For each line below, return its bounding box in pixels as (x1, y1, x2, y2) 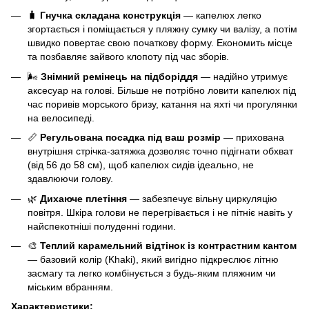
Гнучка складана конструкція (40, 10, 181, 21)
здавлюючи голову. (28, 173, 113, 185)
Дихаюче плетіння (40, 192, 127, 204)
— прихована (221, 132, 284, 143)
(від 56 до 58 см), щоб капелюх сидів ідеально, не (28, 159, 254, 171)
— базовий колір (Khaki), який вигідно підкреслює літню (28, 253, 279, 265)
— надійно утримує (198, 70, 288, 82)
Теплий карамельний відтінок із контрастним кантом (40, 239, 297, 251)
